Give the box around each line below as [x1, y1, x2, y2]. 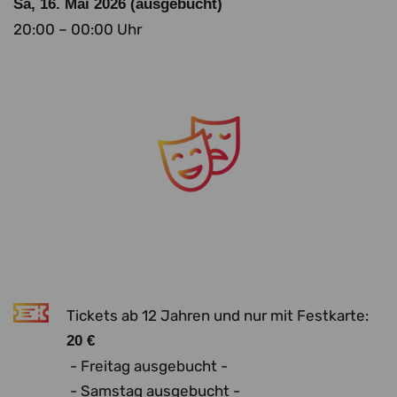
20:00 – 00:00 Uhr [13, 20, 142, 38]
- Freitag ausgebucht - [66, 357, 231, 375]
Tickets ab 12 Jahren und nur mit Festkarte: [66, 307, 369, 324]
